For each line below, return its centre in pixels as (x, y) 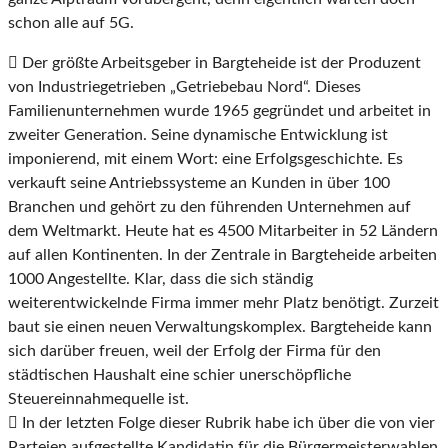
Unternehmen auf (349, 207)
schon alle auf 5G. (71, 23)
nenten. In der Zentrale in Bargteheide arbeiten (273, 255)
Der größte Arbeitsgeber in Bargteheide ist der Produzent (219, 63)
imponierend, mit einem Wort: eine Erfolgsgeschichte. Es (205, 159)
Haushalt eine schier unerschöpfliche (222, 375)
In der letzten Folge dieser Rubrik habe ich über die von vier (226, 423)
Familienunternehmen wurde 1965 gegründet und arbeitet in (219, 111)
